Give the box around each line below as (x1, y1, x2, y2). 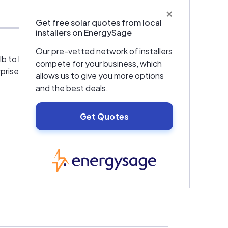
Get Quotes (79, 111, 129, 122)
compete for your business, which (35, 58, 162, 69)
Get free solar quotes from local (35, 17, 162, 28)
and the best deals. (35, 82, 108, 93)
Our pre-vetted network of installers (35, 46, 173, 56)
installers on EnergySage (35, 27, 132, 38)
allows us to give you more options (35, 70, 164, 81)
